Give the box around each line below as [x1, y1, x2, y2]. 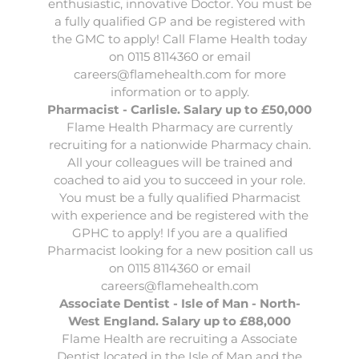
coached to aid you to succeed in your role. [54, 172, 305, 188]
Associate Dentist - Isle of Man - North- [58, 296, 301, 311]
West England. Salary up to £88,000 [68, 313, 291, 329]
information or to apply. [110, 84, 249, 99]
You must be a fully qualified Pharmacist [58, 190, 301, 205]
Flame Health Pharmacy [67, 119, 216, 135]
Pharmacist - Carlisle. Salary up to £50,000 [47, 102, 312, 117]
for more [231, 67, 286, 82]
